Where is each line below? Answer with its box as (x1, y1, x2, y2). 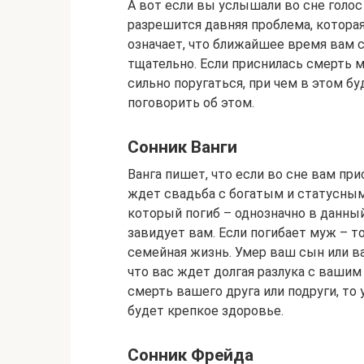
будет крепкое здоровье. (128, 302, 284, 318)
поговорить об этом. (128, 95, 254, 111)
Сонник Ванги (128, 137, 237, 158)
